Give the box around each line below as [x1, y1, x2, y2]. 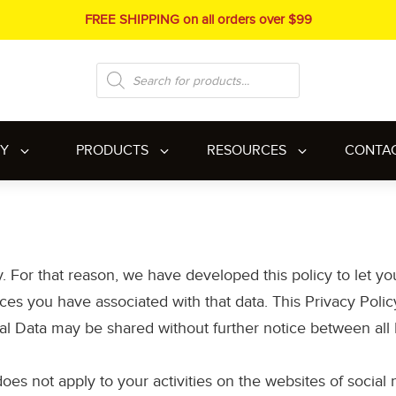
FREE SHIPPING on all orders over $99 [84, 11, 312, 27]
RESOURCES [206, 141, 286, 160]
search [95, 88, 127, 101]
